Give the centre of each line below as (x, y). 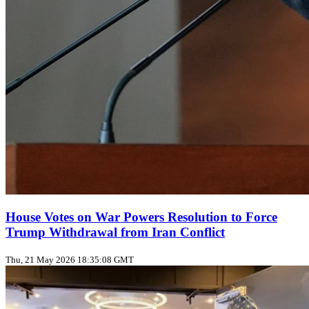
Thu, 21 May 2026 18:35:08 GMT (70, 260)
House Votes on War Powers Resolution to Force (141, 217)
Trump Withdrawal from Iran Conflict (115, 232)
